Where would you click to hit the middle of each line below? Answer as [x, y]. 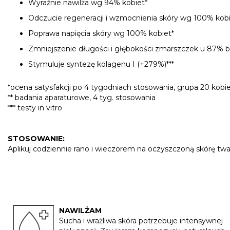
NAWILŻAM [80, 211]
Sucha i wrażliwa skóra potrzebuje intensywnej [141, 221]
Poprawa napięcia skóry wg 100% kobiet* [101, 34]
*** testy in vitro [35, 108]
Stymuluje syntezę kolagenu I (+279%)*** [101, 64]
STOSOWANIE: [36, 139]
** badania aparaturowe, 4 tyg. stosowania [82, 98]
